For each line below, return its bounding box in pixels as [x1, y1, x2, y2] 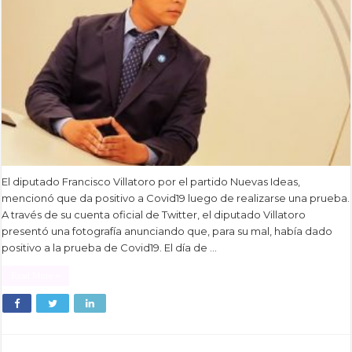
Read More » [11, 270, 60, 282]
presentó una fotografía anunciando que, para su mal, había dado [2, 225, 333, 238]
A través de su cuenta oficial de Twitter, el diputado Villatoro [2, 208, 306, 222]
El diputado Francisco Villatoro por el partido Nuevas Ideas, [2, 175, 301, 189]
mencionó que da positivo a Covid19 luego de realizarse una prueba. [2, 192, 350, 205]
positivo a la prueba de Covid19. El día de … [2, 241, 218, 255]
